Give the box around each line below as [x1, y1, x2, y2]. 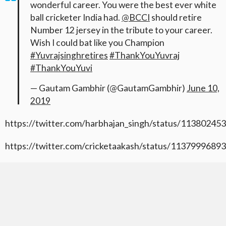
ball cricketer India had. [30, 12, 122, 23]
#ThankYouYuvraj [109, 50, 180, 61]
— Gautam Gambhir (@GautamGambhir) [30, 83, 187, 94]
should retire [150, 12, 202, 23]
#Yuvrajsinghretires [30, 50, 108, 61]
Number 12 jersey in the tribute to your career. [30, 25, 212, 36]
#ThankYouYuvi [30, 63, 92, 74]
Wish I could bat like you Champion [30, 37, 164, 48]
